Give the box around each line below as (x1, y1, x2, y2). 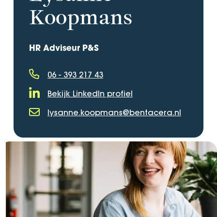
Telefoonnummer (29, 85, 94, 95)
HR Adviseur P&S (29, 44, 99, 53)
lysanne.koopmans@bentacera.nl (47, 107, 181, 117)
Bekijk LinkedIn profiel (47, 88, 133, 98)
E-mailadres (29, 123, 73, 133)
